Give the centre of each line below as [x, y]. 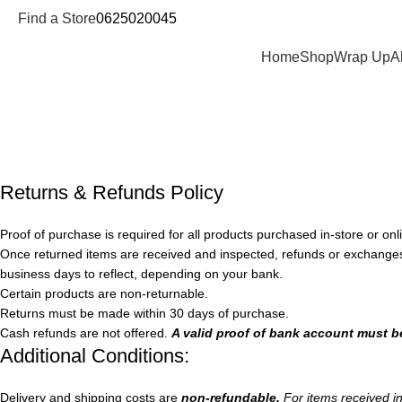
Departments [64, 56]
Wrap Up [362, 57]
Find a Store [57, 18]
